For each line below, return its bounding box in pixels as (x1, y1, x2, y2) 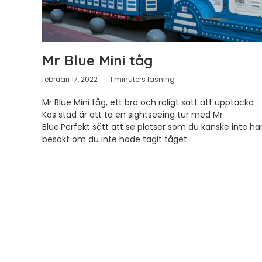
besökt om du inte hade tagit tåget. (42, 133, 189, 145)
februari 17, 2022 (42, 74, 98, 84)
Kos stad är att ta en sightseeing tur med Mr (42, 108, 223, 120)
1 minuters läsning (110, 74, 175, 84)
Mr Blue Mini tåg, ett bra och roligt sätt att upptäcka (42, 96, 254, 108)
